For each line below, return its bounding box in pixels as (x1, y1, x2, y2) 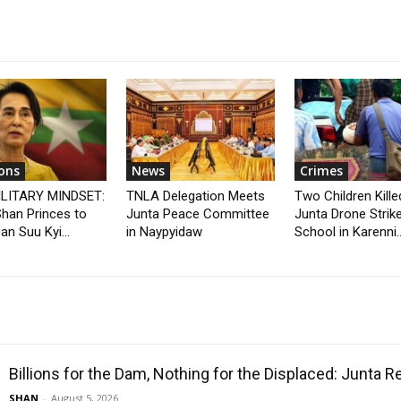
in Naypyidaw (126, 224, 203, 241)
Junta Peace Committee (126, 206, 270, 223)
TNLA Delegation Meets (126, 188, 266, 205)
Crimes (299, 162, 343, 180)
